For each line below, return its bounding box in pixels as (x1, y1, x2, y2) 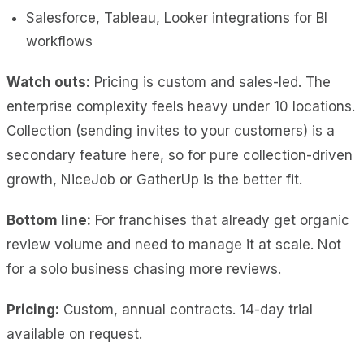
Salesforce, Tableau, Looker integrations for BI (26, 9, 327, 26)
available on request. (6, 325, 142, 342)
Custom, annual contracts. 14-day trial (59, 301, 313, 318)
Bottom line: (6, 211, 91, 228)
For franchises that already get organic (91, 211, 349, 228)
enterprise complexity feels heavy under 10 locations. (6, 97, 355, 115)
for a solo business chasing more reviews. (6, 260, 281, 277)
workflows (26, 32, 93, 50)
